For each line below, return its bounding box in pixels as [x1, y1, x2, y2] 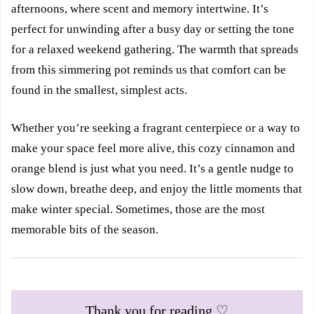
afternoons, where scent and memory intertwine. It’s [11, 1, 268, 15]
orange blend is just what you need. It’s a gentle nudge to [11, 161, 294, 175]
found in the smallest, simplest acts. [11, 83, 187, 97]
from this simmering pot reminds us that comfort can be [11, 62, 286, 76]
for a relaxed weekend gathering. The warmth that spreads [11, 42, 299, 56]
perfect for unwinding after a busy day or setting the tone [11, 22, 294, 36]
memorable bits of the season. [11, 222, 158, 236]
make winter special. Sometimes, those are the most [11, 202, 265, 216]
